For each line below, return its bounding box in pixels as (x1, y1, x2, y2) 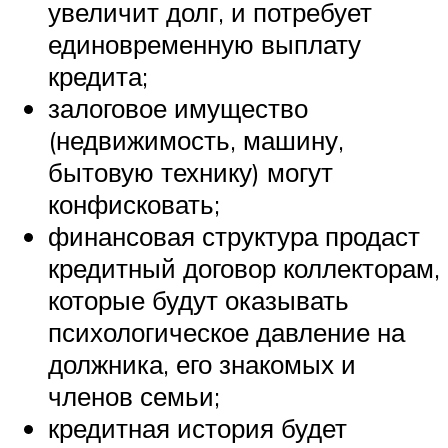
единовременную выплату (48, 28, 361, 61)
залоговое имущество (48, 92, 308, 125)
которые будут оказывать (48, 284, 349, 317)
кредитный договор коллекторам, (48, 252, 440, 285)
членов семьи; (48, 380, 220, 413)
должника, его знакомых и (48, 348, 356, 381)
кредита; (48, 60, 148, 93)
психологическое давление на (48, 316, 405, 349)
